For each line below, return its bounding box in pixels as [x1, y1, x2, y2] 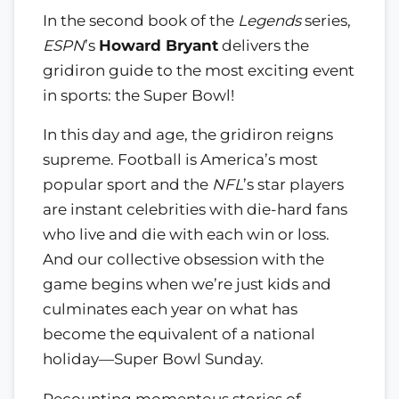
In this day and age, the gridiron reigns [43, 126, 333, 144]
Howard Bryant [99, 36, 218, 54]
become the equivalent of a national [43, 325, 315, 344]
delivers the [218, 36, 309, 54]
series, [301, 11, 351, 29]
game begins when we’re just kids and [43, 275, 331, 294]
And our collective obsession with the [43, 250, 324, 269]
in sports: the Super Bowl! [43, 85, 234, 104]
